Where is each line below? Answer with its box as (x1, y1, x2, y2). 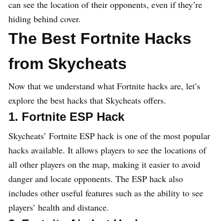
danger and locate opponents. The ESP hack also (8, 173, 183, 185)
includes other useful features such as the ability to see (8, 187, 203, 199)
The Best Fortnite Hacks (8, 30, 191, 48)
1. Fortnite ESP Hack (8, 110, 124, 124)
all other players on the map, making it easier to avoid (8, 158, 200, 171)
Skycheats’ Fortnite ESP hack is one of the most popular (8, 130, 210, 142)
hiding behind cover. (8, 13, 81, 25)
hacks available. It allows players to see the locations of (8, 144, 206, 156)
